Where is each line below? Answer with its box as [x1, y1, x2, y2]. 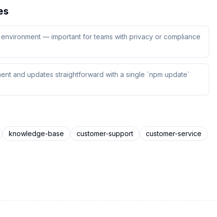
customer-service [146, 129, 201, 138]
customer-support [77, 129, 133, 138]
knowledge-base [9, 129, 64, 138]
